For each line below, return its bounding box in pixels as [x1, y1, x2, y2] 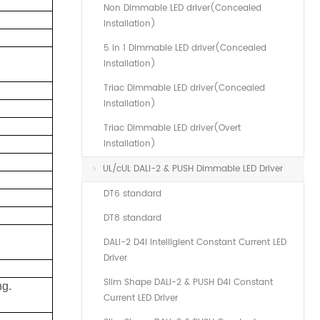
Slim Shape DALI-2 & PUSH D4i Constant [104, 276, 273, 289]
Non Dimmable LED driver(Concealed [104, 1, 261, 15]
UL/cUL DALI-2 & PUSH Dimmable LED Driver [103, 162, 283, 176]
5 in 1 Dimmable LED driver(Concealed [104, 41, 266, 55]
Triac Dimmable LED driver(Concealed [104, 81, 265, 95]
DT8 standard [104, 211, 161, 225]
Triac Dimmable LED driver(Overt [104, 121, 241, 135]
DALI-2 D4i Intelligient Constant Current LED [104, 236, 286, 249]
